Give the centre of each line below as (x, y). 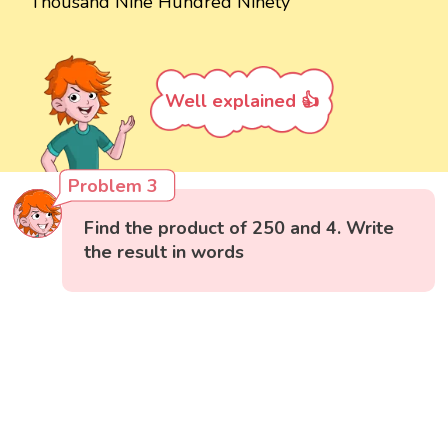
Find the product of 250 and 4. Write (239, 227)
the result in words (164, 251)
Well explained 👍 (242, 100)
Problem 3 (113, 185)
